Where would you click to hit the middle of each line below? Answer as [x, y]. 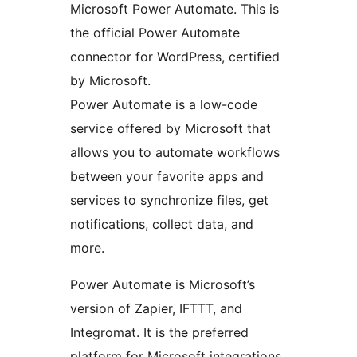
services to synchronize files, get [169, 200]
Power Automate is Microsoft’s [163, 284]
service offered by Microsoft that [171, 128]
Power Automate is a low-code [164, 104]
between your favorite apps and [167, 176]
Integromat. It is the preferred [159, 332]
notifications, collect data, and [162, 224]
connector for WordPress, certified [175, 56]
